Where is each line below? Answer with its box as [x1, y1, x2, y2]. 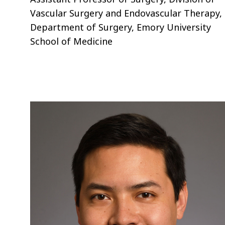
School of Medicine [30, 35, 113, 47]
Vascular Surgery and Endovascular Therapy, [30, 7, 222, 19]
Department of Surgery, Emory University [30, 21, 211, 33]
